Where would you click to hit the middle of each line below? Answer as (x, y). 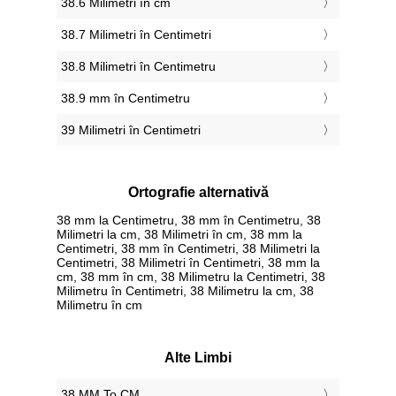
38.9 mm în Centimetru (126, 99)
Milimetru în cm (99, 305)
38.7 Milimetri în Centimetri (136, 35)
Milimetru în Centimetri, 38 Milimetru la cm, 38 (185, 290)
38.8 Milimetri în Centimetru (138, 67)
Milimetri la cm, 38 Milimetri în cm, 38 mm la (179, 234)
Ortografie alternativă (198, 193)
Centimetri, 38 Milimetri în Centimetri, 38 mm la (188, 262)
